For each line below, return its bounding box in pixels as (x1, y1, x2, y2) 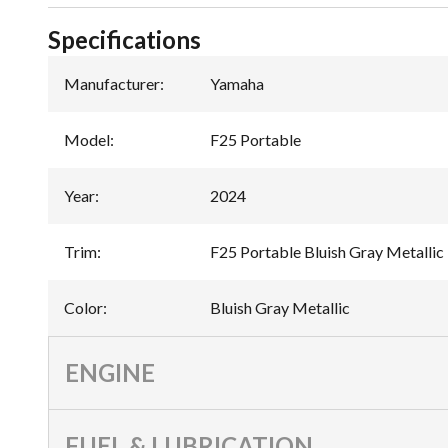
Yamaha (210, 74, 264, 94)
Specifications (48, 25, 201, 55)
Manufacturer (64, 74, 160, 94)
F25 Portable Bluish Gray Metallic (210, 242, 444, 262)
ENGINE (65, 358, 155, 388)
